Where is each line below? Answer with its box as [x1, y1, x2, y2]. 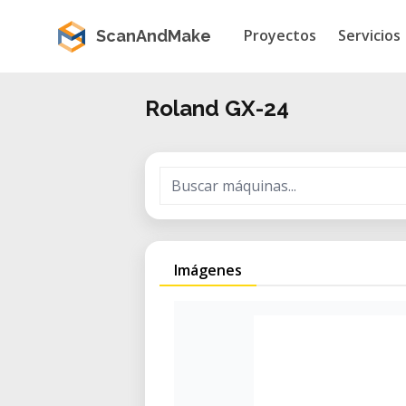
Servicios [338, 25, 401, 45]
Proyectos [244, 25, 316, 45]
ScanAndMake [96, 26, 211, 45]
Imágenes [174, 260, 242, 280]
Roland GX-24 [145, 95, 289, 121]
